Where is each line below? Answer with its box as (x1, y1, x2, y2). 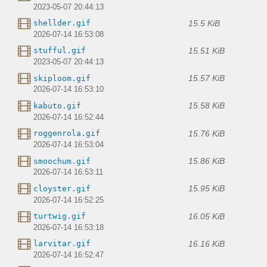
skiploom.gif (33, 73, 91, 83)
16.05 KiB (188, 211, 225, 221)
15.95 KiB (188, 184, 225, 194)
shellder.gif (33, 18, 91, 28)
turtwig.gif (33, 212, 86, 221)
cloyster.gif (33, 184, 91, 193)
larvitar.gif (33, 239, 91, 249)
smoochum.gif (33, 156, 91, 166)
